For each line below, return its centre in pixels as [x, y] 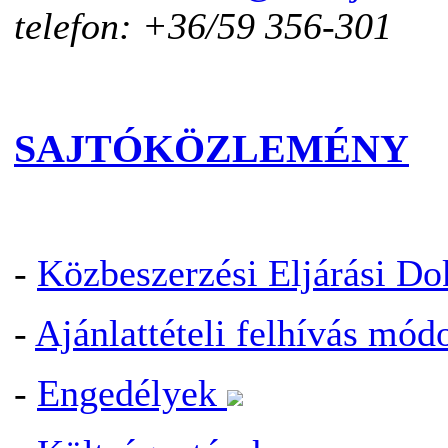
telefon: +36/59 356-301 [203, 25]
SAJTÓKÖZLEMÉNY [211, 149]
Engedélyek [132, 393]
